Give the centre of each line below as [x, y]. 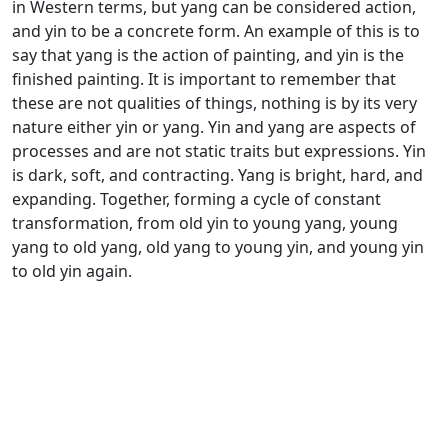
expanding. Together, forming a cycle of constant [196, 199]
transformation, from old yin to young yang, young [205, 223]
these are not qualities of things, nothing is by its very [214, 103]
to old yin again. [72, 271]
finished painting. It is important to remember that [204, 79]
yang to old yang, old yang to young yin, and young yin [218, 247]
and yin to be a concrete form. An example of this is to [216, 31]
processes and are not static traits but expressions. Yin [219, 151]
